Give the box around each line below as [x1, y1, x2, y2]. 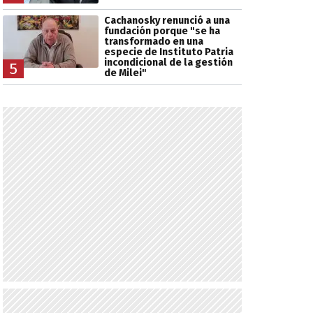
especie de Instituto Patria [103, 45, 233, 58]
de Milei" [103, 66, 147, 79]
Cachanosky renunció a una [103, 14, 230, 27]
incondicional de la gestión [103, 56, 233, 68]
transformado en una [103, 35, 203, 48]
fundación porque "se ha [103, 24, 220, 37]
